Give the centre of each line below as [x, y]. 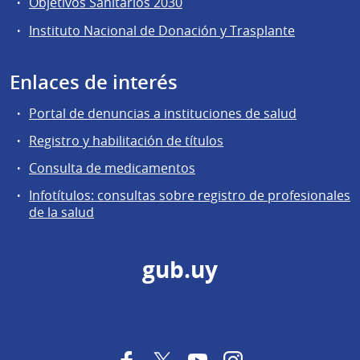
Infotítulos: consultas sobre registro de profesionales [190, 196]
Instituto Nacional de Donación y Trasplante [162, 30]
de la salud [61, 213]
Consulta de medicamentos [112, 168]
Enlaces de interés [94, 82]
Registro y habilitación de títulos [126, 140]
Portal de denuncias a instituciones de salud [163, 113]
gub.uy [180, 270]
